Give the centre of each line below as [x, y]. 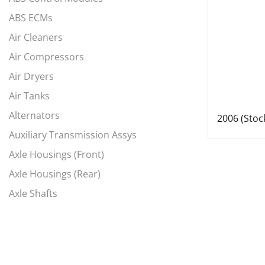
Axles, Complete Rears [58, 233]
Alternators [34, 116]
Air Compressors [46, 57]
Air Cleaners [36, 38]
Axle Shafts [33, 194]
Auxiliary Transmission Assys [73, 135]
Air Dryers [31, 77]
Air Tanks [29, 96]
